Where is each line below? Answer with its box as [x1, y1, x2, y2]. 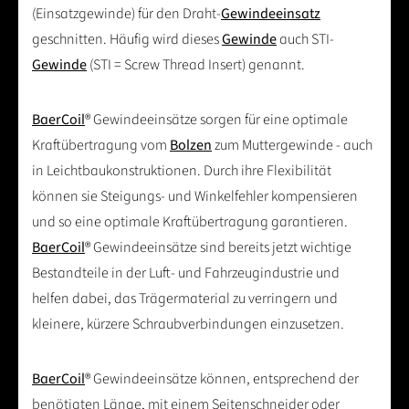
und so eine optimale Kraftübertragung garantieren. [32, 212, 348, 233]
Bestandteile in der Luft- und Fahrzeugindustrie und [32, 263, 340, 284]
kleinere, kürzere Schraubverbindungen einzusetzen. [32, 314, 344, 335]
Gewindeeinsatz [221, 4, 320, 25]
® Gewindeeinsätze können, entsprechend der [85, 369, 359, 390]
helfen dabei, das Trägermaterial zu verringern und [32, 288, 338, 309]
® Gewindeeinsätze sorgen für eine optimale [85, 110, 348, 131]
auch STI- [277, 29, 334, 50]
